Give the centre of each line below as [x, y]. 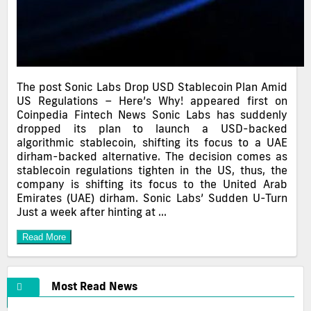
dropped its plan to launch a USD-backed [152, 129]
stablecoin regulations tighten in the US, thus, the [152, 170]
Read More [44, 237]
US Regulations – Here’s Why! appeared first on [152, 101]
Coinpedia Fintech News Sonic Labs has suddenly [152, 115]
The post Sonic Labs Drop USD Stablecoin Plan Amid [152, 87]
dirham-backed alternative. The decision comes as [152, 157]
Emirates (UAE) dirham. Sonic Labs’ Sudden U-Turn [152, 198]
